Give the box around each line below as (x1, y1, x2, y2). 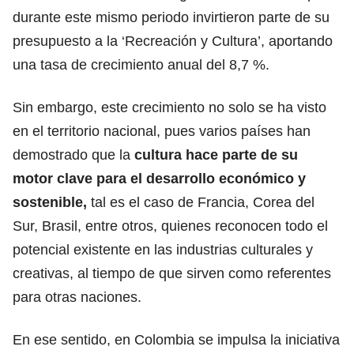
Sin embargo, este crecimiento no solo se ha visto (13, 99, 326, 115)
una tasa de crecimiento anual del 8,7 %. (13, 56, 269, 73)
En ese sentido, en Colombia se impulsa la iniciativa (13, 331, 340, 348)
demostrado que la (13, 146, 134, 163)
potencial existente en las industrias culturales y (13, 241, 313, 258)
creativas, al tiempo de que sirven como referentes (13, 265, 331, 281)
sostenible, (13, 194, 87, 210)
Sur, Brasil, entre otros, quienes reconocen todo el (13, 217, 328, 234)
